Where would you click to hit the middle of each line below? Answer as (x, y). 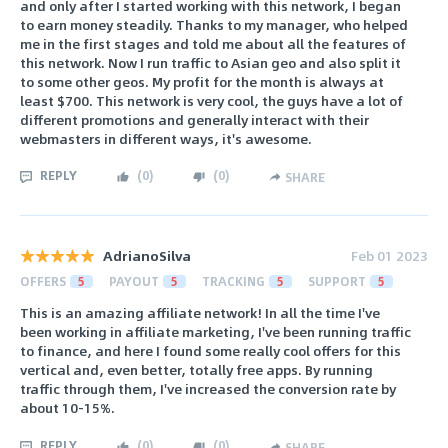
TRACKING (233, 281)
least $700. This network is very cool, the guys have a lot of (211, 100)
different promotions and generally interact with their (194, 119)
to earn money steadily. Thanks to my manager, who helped (214, 24)
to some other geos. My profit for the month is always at (202, 81)
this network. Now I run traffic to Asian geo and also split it (210, 62)
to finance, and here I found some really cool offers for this (210, 351)
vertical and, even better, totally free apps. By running (196, 370)
